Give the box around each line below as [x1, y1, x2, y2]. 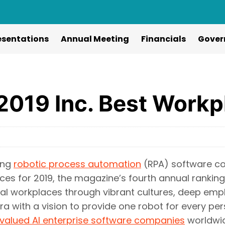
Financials [141, 33, 186, 45]
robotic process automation [14, 158, 141, 170]
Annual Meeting [60, 33, 129, 45]
